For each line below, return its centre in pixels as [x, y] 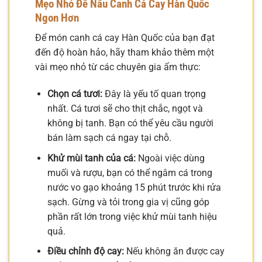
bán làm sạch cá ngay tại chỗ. [109, 137]
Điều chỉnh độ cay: [85, 251]
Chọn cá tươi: [75, 94]
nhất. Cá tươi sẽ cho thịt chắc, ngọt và [125, 108]
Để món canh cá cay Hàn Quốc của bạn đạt [125, 38]
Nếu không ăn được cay [174, 251]
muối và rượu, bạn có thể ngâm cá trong [130, 173]
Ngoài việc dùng [170, 158]
